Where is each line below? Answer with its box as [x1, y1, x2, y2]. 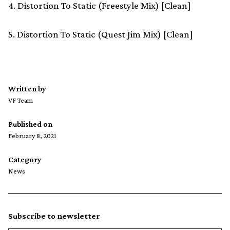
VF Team [8, 96, 33, 105]
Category [8, 155, 42, 164]
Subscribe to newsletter [8, 212, 100, 221]
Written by [8, 84, 46, 93]
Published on [8, 120, 52, 129]
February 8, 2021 [8, 131, 56, 140]
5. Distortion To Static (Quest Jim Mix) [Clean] [8, 29, 193, 40]
